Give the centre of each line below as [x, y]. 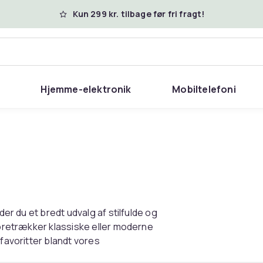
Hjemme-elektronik [86, 89]
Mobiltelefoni [204, 89]
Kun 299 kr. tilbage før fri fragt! [139, 14]
